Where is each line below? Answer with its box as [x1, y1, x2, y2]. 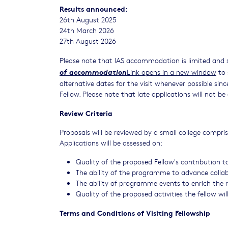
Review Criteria [60, 107, 112, 118]
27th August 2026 [60, 35, 116, 46]
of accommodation [60, 66, 127, 77]
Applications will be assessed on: [60, 137, 162, 148]
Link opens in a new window [127, 66, 216, 77]
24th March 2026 [60, 24, 114, 35]
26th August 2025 [60, 14, 117, 24]
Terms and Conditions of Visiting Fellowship [60, 207, 210, 218]
